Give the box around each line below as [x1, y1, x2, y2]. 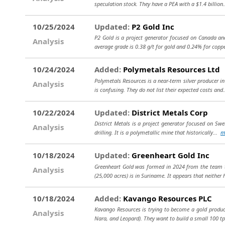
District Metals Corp [130, 107, 208, 118]
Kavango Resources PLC [121, 193, 212, 203]
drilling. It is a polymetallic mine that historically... [94, 129, 220, 136]
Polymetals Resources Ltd [121, 64, 220, 74]
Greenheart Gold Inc [130, 150, 209, 160]
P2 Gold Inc [130, 21, 174, 32]
